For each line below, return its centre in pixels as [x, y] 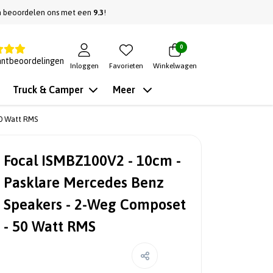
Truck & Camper [48, 90]
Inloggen [84, 66]
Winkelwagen [175, 66]
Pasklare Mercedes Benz [84, 183]
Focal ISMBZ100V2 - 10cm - [92, 161]
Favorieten [126, 66]
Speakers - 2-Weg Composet [95, 204]
